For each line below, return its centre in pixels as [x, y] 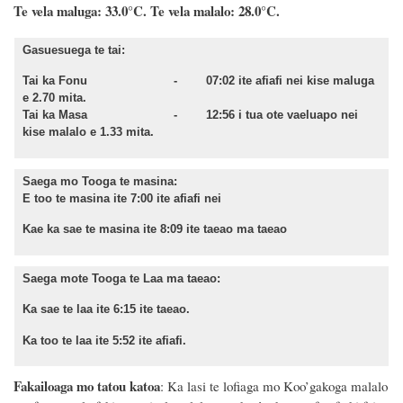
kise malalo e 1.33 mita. [88, 132]
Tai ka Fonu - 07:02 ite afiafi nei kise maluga [198, 81]
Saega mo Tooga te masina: [100, 181]
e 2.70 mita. [54, 98]
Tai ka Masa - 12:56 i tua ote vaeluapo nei [190, 115]
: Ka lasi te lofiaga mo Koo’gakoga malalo [274, 385]
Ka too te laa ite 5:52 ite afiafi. [104, 340]
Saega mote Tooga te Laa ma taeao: [121, 278]
